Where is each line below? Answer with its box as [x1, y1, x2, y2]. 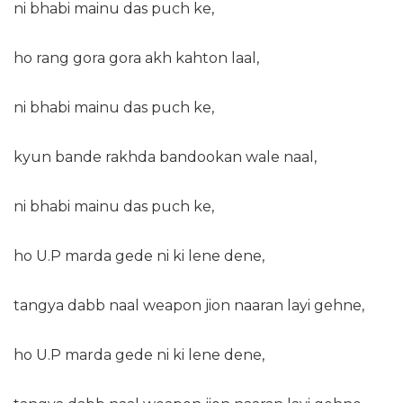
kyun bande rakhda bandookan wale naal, [13, 148, 317, 166]
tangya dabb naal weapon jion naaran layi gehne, [13, 297, 364, 315]
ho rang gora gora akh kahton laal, [13, 49, 259, 67]
